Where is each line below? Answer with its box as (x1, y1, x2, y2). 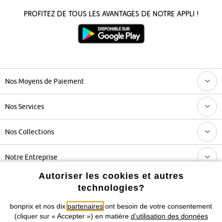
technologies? (77, 183, 145, 193)
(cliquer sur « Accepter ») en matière (14, 212, 131, 220)
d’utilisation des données (130, 212, 208, 220)
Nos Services (5, 102, 44, 111)
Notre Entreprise (5, 153, 57, 161)
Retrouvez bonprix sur (68, 184, 154, 194)
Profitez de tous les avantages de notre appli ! (23, 8, 199, 18)
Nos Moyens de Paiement (5, 77, 84, 85)
